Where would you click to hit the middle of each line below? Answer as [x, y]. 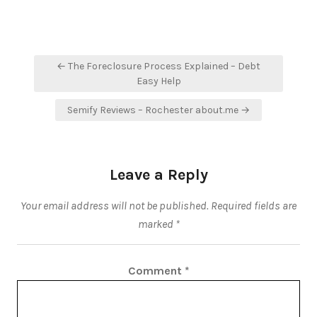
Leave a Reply [158, 175]
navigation [68, 81]
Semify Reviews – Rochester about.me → [158, 110]
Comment [156, 271]
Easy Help [158, 81]
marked [156, 224]
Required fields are [254, 206]
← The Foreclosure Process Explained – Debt [158, 66]
